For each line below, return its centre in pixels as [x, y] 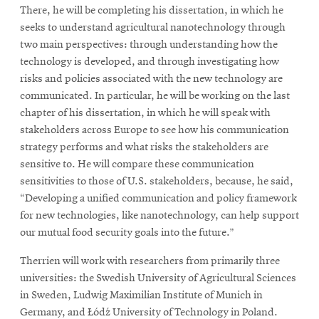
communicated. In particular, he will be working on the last [155, 96]
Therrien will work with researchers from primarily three [150, 261]
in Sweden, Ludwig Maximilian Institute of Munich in [141, 295]
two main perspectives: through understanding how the [149, 45]
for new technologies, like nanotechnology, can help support [159, 215]
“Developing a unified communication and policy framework [158, 198]
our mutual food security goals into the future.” [127, 232]
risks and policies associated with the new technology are [151, 79]
